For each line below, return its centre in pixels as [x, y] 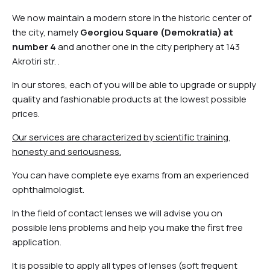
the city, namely [45, 32]
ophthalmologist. [48, 189]
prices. [26, 113]
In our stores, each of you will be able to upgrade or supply [134, 84]
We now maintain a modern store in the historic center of [132, 17]
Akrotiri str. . [36, 61]
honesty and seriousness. [67, 151]
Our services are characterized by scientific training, [121, 137]
